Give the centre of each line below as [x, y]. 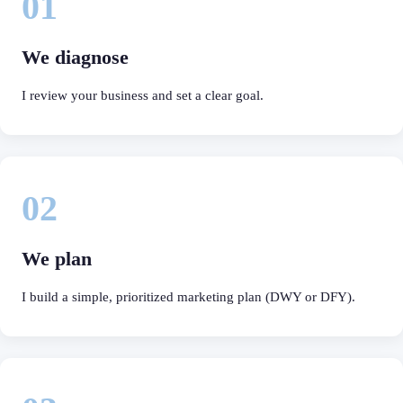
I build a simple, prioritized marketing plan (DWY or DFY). [188, 296]
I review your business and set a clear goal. [143, 95]
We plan [57, 258]
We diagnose [75, 57]
